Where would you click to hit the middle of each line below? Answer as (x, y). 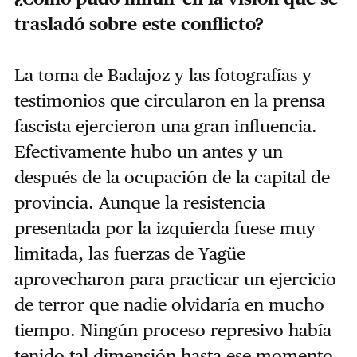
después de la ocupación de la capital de (172, 177)
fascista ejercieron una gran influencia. (165, 126)
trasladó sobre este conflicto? (141, 24)
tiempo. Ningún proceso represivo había (173, 330)
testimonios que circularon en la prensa (169, 100)
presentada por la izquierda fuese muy (165, 228)
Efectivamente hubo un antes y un (148, 151)
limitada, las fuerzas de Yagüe (129, 253)
